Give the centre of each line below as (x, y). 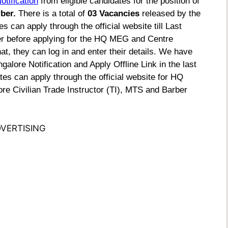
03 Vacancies (113, 14)
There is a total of (53, 14)
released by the (170, 14)
